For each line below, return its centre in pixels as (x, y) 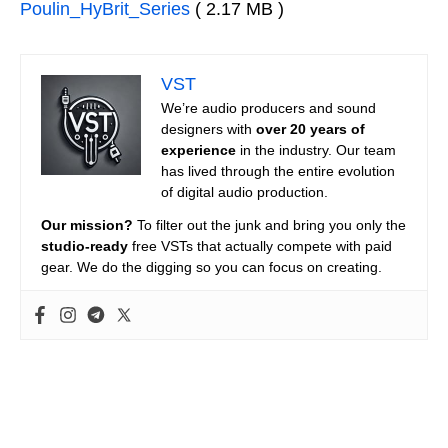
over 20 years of (310, 128)
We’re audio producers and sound (268, 107)
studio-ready (84, 245)
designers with (208, 128)
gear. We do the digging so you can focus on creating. (211, 266)
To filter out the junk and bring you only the (269, 224)
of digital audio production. (244, 191)
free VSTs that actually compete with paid (260, 245)
